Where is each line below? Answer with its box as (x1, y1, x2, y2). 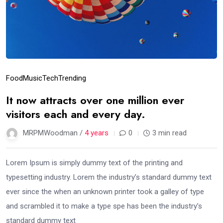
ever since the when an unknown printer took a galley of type (6, 187, 204, 196)
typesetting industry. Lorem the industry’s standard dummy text (6, 172, 212, 182)
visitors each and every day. (6, 106, 145, 122)
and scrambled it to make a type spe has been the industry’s (6, 201, 202, 211)
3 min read (152, 128, 187, 137)
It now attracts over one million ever (6, 92, 184, 108)
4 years (85, 128, 109, 137)
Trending (58, 73, 86, 83)
